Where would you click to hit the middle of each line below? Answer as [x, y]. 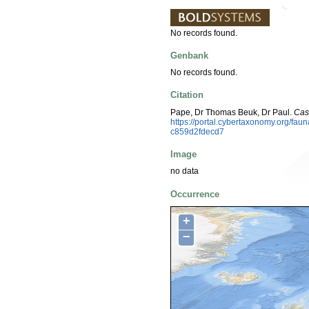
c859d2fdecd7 [197, 131]
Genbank [189, 55]
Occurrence [195, 194]
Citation [187, 95]
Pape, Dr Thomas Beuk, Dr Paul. [232, 112]
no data [185, 171]
